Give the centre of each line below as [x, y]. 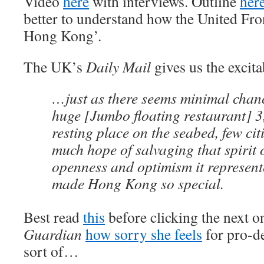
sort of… [51, 251]
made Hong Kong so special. [138, 183]
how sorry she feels [144, 234]
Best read [53, 217]
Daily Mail [118, 67]
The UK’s [55, 67]
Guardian [53, 234]
